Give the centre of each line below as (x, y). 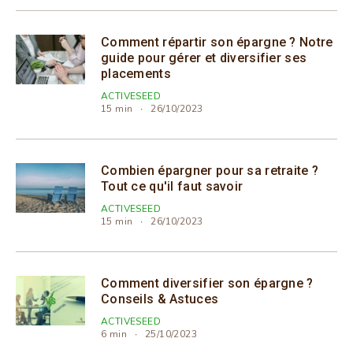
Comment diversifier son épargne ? (207, 283)
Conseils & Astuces (160, 299)
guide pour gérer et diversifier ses (204, 58)
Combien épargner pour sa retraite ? (210, 170)
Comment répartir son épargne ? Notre (217, 42)
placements (136, 73)
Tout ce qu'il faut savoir (172, 186)
